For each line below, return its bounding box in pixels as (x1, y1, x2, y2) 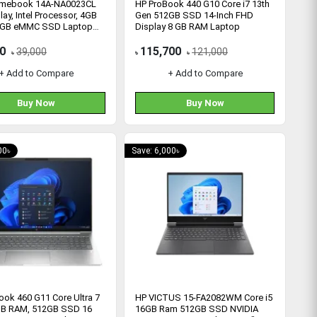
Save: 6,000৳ (132, 146, 180, 156)
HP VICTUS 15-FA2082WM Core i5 (135, 292, 272, 303)
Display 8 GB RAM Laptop (135, 21, 240, 32)
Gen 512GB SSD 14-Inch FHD (135, 10, 253, 21)
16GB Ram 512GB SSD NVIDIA (135, 304, 258, 314)
